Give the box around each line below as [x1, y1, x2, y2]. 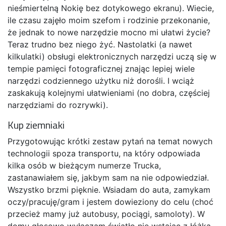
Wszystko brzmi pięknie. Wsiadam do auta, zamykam [8, 185, 210, 195]
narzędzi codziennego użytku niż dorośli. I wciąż [8, 76, 194, 86]
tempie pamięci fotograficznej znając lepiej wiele [8, 64, 195, 74]
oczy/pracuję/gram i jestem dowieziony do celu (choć [8, 197, 213, 207]
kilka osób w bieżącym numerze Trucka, [8, 160, 161, 171]
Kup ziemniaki [8, 117, 65, 133]
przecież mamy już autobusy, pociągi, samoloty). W [8, 209, 205, 219]
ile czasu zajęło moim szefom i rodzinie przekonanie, [8, 15, 210, 25]
